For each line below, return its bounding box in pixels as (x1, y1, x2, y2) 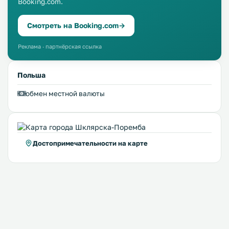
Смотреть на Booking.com (27, 21, 119, 30)
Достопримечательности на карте (33, 139, 148, 147)
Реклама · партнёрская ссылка (18, 43, 102, 50)
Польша (17, 71, 45, 79)
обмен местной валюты (26, 89, 105, 98)
